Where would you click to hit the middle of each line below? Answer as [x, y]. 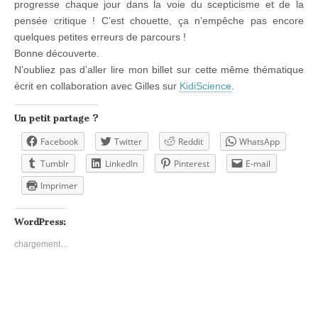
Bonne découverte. [57, 53]
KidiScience [205, 86]
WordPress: [40, 221]
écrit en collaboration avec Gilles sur [97, 86]
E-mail [258, 163]
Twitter [128, 141]
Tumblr [55, 163]
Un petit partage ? [56, 118]
